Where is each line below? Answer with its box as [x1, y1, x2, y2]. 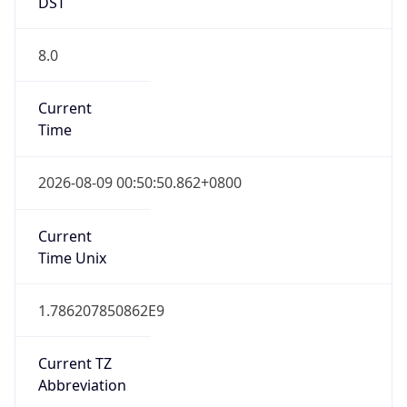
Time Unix [37, 247, 106, 268]
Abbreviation [37, 375, 126, 396]
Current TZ [37, 353, 112, 374]
